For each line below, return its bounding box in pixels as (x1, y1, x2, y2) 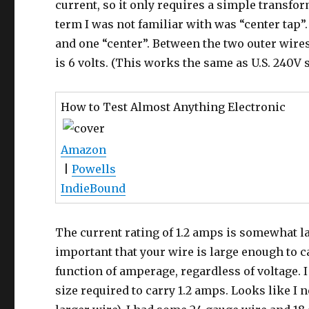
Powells (72, 161, 117, 176)
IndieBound (61, 181, 126, 195)
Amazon (61, 142, 107, 157)
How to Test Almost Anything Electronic (61, 99, 286, 114)
